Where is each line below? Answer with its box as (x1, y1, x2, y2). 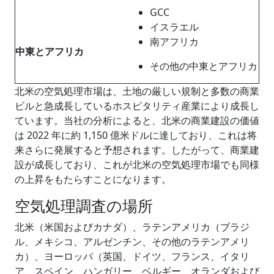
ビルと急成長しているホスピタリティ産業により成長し (15, 98, 259, 113)
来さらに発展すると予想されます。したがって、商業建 (15, 143, 259, 157)
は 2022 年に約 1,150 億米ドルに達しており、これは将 (15, 128, 257, 142)
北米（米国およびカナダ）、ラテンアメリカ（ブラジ (15, 220, 250, 234)
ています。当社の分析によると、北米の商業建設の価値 (15, 113, 259, 127)
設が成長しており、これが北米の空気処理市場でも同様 (15, 157, 259, 171)
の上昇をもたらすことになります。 (15, 172, 171, 186)
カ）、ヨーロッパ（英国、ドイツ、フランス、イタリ (15, 249, 250, 263)
